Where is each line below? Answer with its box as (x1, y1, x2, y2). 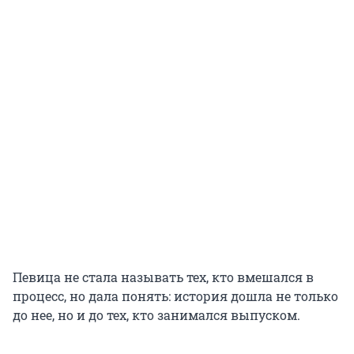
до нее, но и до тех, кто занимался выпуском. (13, 307, 300, 324)
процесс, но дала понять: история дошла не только (13, 288, 338, 305)
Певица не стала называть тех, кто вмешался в (13, 269, 314, 286)
